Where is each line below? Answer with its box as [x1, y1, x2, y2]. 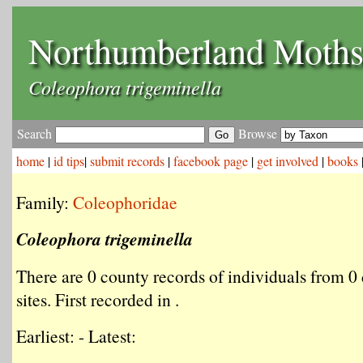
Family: [16, 190, 73, 214]
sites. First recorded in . [16, 288, 179, 311]
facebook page [173, 152, 248, 169]
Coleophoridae [73, 190, 177, 214]
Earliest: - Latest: [16, 324, 136, 348]
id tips [53, 152, 84, 169]
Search [17, 125, 55, 142]
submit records [90, 152, 164, 169]
